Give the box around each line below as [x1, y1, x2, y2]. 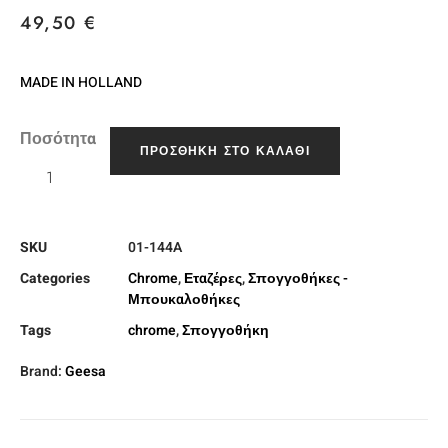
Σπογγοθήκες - [248, 267, 348, 289]
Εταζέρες [184, 267, 242, 289]
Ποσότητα [20, 126, 96, 151]
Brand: [20, 360, 65, 382]
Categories [20, 267, 90, 289]
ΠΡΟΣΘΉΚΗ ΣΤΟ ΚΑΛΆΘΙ [140, 141, 310, 160]
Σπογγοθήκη [182, 319, 269, 341]
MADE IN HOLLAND [20, 71, 142, 93]
